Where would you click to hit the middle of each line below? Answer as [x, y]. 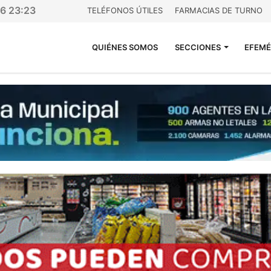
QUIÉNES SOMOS [125, 47]
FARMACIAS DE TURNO [219, 10]
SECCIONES [198, 47]
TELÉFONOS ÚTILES [125, 10]
